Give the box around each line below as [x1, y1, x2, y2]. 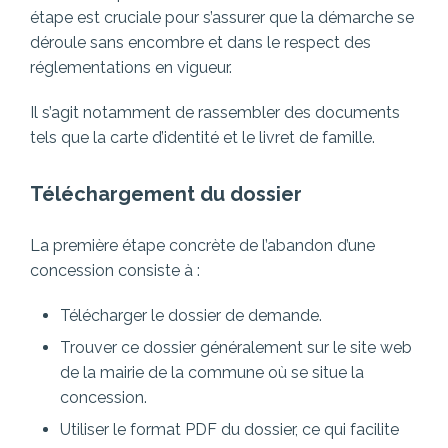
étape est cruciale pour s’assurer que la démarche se [30, 8, 414, 28]
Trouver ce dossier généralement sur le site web [60, 338, 412, 358]
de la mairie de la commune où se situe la [60, 363, 364, 383]
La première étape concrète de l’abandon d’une [30, 236, 375, 256]
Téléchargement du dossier [30, 182, 302, 207]
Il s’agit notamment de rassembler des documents [30, 103, 400, 123]
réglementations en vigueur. [30, 58, 232, 78]
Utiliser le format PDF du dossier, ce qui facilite [60, 420, 399, 440]
